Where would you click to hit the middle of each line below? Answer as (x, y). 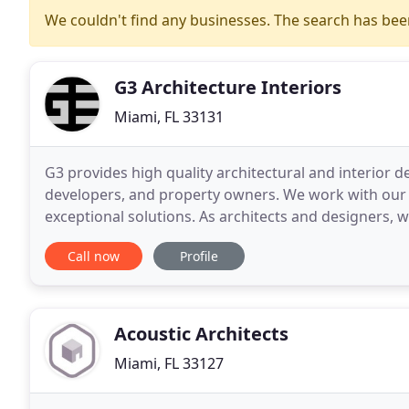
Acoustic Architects (201, 334)
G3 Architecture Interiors (228, 87)
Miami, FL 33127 (169, 363)
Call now (94, 256)
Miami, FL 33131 (169, 117)
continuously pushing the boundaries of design (209, 238)
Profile (199, 256)
